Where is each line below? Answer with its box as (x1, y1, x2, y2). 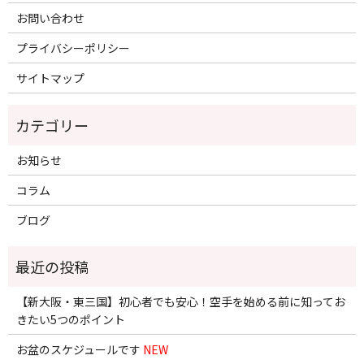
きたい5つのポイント (15, 311, 125, 328)
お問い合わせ (15, 10, 84, 27)
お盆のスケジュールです (15, 341, 143, 358)
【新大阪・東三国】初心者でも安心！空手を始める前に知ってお (15, 293, 345, 310)
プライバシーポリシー (15, 40, 130, 57)
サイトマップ (15, 70, 84, 87)
